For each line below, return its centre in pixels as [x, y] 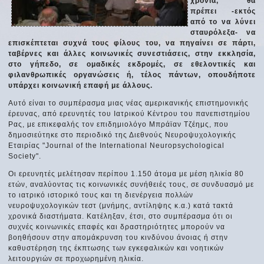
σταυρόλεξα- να [223, 32]
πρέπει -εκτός [223, 11]
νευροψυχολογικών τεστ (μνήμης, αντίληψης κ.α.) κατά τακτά [121, 205]
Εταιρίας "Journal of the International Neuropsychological [117, 145]
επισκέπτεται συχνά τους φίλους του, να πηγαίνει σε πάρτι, [132, 43]
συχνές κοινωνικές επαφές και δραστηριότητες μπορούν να [117, 227]
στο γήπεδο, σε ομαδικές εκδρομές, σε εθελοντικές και [132, 64]
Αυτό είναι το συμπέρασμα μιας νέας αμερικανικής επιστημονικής [129, 103]
